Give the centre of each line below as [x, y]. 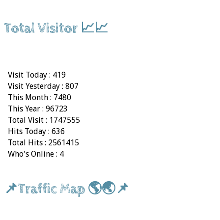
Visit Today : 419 [36, 75]
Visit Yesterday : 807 [42, 86]
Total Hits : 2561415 [42, 142]
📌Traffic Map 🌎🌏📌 [67, 189]
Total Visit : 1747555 [43, 120]
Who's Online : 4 [35, 154]
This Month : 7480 [39, 97]
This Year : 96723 [37, 109]
